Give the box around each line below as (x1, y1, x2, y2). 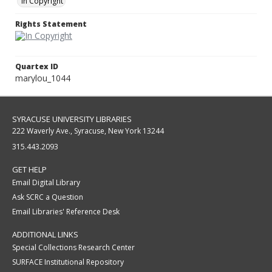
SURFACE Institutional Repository (12, 257, 124, 268)
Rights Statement (15, 19, 87, 30)
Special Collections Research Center (12, 242, 135, 253)
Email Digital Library (12, 177, 80, 188)
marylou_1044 (15, 72, 70, 84)
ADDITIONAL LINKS (12, 229, 78, 240)
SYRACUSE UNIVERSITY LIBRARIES (12, 114, 132, 125)
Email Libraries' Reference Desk (12, 206, 120, 217)
